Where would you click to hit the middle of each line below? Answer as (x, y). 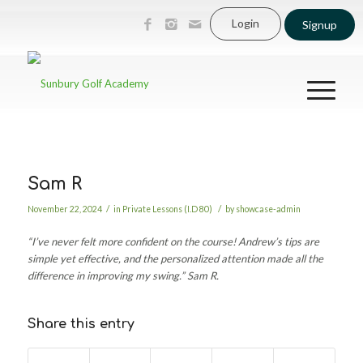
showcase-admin (268, 209)
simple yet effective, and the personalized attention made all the (175, 259)
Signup (320, 25)
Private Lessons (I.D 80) (167, 209)
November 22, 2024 (64, 209)
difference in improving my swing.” (107, 276)
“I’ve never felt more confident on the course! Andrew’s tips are (173, 242)
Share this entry (81, 325)
